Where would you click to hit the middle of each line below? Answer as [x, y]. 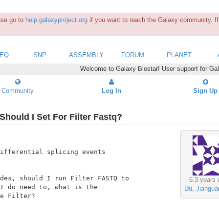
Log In [111, 90]
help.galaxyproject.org [56, 20]
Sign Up [205, 90]
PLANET [179, 55]
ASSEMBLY [86, 55]
